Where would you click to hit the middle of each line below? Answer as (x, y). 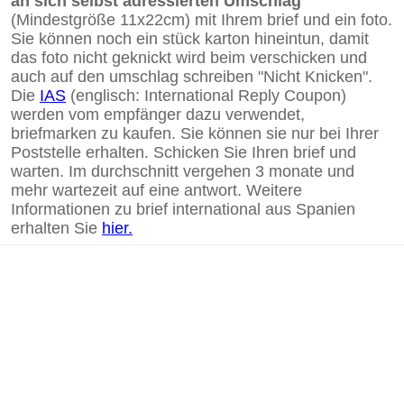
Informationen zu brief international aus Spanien (183, 209)
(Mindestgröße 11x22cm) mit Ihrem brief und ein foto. (202, 20)
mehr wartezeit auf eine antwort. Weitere (156, 190)
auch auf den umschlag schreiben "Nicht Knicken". (192, 77)
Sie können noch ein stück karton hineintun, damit (190, 39)
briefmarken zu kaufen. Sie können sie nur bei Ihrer (195, 133)
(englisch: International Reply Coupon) (206, 96)
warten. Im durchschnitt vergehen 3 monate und (183, 171)
